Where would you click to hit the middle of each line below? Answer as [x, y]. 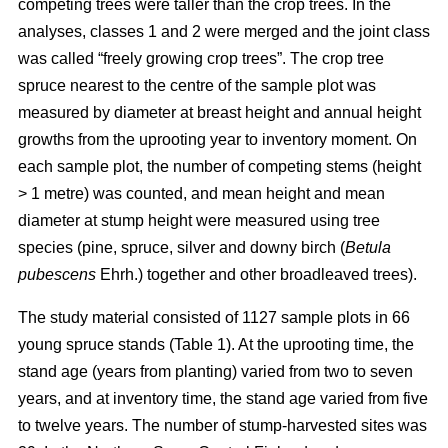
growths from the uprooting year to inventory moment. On [217, 139]
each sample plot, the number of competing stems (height [219, 166]
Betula [368, 247]
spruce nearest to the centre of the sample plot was [197, 85]
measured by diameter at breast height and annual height [219, 112]
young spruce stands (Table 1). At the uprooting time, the [216, 344]
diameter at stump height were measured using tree [199, 220]
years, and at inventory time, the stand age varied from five [223, 398]
